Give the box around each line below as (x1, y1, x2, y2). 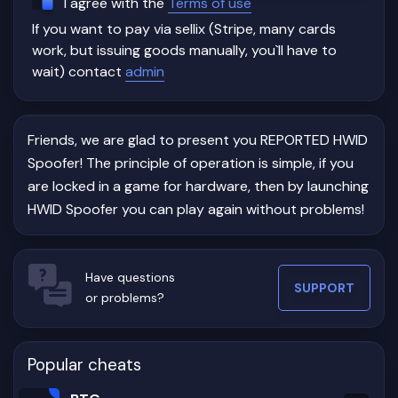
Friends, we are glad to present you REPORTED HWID (28, 130, 368, 149)
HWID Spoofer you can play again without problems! (28, 199, 364, 219)
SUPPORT (294, 280, 354, 297)
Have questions (85, 269, 175, 286)
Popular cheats (28, 353, 141, 376)
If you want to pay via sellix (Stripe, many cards (32, 19, 336, 38)
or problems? (85, 290, 164, 306)
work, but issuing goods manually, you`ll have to (32, 40, 337, 60)
